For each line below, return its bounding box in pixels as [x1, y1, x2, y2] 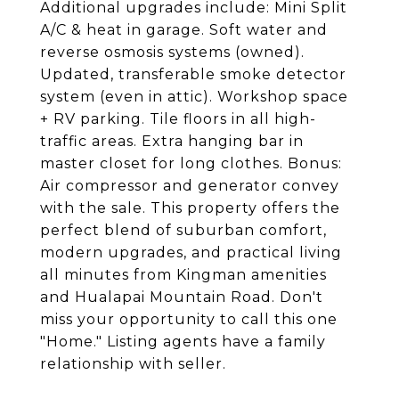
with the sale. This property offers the [40, 199, 340, 216]
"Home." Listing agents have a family [40, 333, 326, 350]
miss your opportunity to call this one [40, 311, 338, 328]
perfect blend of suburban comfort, [40, 222, 327, 239]
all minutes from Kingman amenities [40, 266, 327, 283]
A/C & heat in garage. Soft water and [40, 21, 328, 38]
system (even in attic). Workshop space [40, 88, 348, 105]
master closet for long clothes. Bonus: [40, 155, 342, 172]
